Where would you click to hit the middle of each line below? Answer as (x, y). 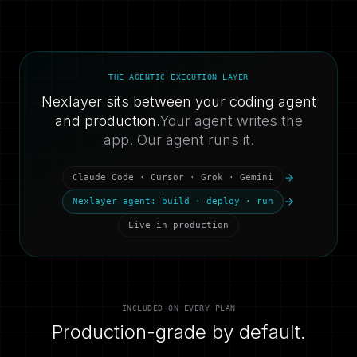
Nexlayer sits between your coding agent (178, 102)
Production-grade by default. (178, 332)
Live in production (178, 225)
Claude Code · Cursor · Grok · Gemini (173, 177)
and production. (107, 121)
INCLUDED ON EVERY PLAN (178, 308)
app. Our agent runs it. (178, 140)
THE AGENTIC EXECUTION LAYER (178, 77)
